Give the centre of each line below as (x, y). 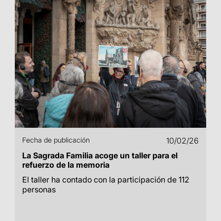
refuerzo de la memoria (66, 165)
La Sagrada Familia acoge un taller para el (100, 155)
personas (39, 189)
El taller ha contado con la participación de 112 (106, 180)
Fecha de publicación (56, 140)
